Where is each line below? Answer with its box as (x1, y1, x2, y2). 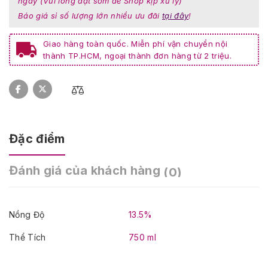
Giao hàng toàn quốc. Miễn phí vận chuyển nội (43, 39, 228, 48)
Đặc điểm (9, 132, 65, 146)
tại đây (162, 11, 189, 20)
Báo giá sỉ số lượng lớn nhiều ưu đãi (18, 11, 162, 20)
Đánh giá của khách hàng (9, 163, 164, 178)
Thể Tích (9, 232, 46, 242)
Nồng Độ (9, 209, 45, 220)
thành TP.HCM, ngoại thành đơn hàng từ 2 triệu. (43, 51, 232, 60)
